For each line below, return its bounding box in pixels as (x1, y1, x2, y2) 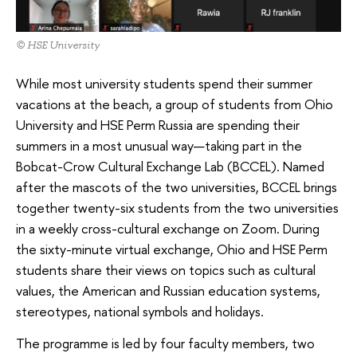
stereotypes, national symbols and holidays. (16, 302, 267, 321)
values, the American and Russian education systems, (16, 281, 320, 300)
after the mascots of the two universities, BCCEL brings (16, 178, 337, 197)
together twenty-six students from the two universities (16, 198, 339, 218)
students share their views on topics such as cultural (16, 261, 316, 280)
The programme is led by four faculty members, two (16, 333, 315, 352)
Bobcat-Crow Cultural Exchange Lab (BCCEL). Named (16, 157, 324, 176)
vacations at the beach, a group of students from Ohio (16, 95, 333, 114)
